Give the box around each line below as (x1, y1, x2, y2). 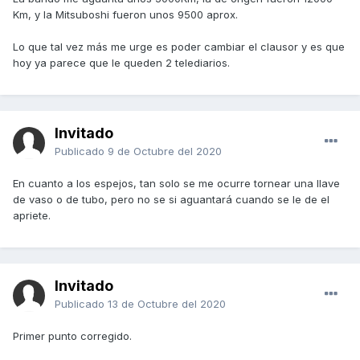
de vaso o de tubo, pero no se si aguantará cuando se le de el (13, 193, 329, 207)
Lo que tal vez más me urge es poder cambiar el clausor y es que (13, 40, 345, 54)
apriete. (13, 209, 51, 223)
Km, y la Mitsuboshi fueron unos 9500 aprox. (13, 8, 238, 22)
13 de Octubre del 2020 (108, 297, 226, 311)
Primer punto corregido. (13, 329, 132, 343)
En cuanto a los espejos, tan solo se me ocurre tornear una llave (13, 177, 340, 190)
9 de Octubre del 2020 (108, 145, 222, 158)
